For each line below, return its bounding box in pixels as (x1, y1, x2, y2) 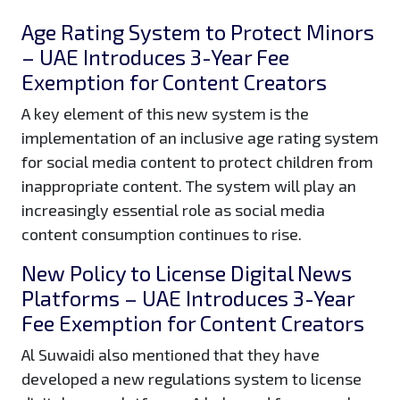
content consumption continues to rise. (21, 224, 305, 245)
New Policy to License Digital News (21, 260, 352, 287)
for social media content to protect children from (21, 152, 373, 172)
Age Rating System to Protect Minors (21, 19, 374, 46)
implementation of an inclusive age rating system (21, 128, 379, 148)
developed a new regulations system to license (21, 369, 362, 389)
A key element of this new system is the (21, 104, 309, 124)
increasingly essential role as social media (21, 200, 325, 221)
